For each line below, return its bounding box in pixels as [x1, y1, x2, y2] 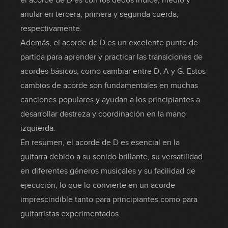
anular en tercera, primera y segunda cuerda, [20, 9, 179, 19]
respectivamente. [20, 23, 82, 34]
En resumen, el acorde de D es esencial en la [20, 137, 180, 148]
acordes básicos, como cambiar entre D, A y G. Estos [20, 66, 206, 76]
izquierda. [20, 123, 55, 133]
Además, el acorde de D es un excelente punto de [20, 38, 198, 48]
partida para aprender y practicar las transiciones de [20, 52, 203, 62]
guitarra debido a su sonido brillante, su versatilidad [20, 152, 203, 162]
